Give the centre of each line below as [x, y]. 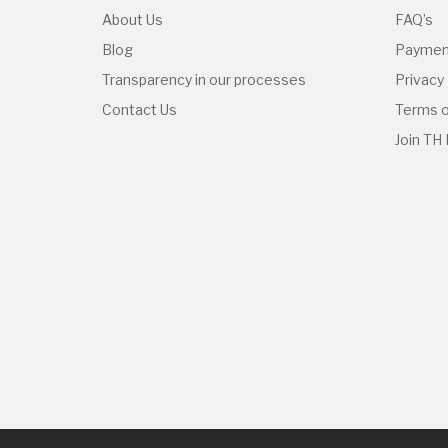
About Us [132, 19]
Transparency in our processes [204, 79]
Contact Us [139, 109]
